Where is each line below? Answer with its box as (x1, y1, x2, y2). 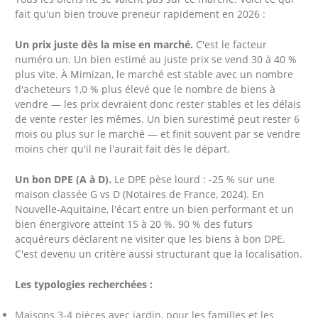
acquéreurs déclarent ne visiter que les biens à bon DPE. (15, 231, 286, 246)
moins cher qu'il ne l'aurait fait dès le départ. (15, 142, 231, 156)
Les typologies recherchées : (15, 277, 153, 291)
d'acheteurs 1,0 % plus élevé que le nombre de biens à (15, 82, 276, 97)
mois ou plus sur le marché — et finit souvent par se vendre (15, 127, 301, 141)
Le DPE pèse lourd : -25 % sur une (111, 172, 275, 186)
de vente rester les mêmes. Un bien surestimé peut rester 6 (15, 112, 300, 126)
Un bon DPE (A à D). (15, 172, 112, 186)
